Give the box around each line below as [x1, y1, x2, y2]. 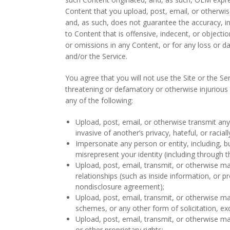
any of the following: [65, 95, 133, 105]
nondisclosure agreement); [75, 182, 165, 191]
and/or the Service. [65, 51, 128, 61]
